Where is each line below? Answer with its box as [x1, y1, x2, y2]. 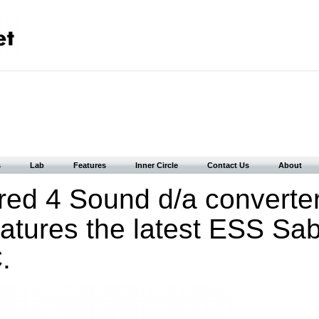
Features [73, 161, 106, 169]
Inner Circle [135, 161, 178, 169]
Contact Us [207, 161, 249, 169]
